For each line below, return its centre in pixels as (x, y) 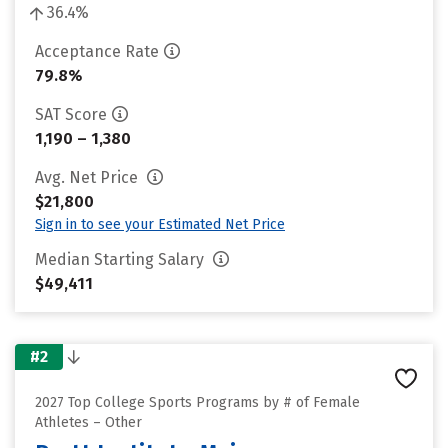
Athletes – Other (88, 422)
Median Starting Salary (121, 259)
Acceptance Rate (97, 51)
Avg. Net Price (88, 177)
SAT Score (71, 114)
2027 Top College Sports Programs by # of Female (197, 402)
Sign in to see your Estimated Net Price (160, 224)
